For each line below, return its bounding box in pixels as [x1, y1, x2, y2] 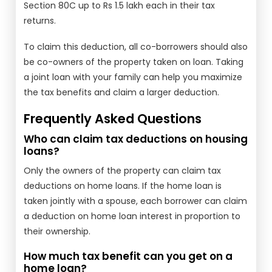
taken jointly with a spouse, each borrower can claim [24, 195, 248, 207]
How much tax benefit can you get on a [24, 249, 233, 263]
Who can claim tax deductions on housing [24, 132, 248, 146]
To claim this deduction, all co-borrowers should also [24, 41, 248, 53]
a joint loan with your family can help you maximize [24, 71, 243, 83]
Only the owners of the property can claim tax [24, 165, 222, 177]
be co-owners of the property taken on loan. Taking [24, 56, 244, 68]
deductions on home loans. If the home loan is [24, 180, 222, 192]
